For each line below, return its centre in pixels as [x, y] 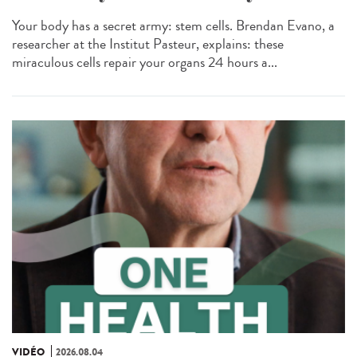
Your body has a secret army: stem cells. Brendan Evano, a [173, 25]
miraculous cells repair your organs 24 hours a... [145, 62]
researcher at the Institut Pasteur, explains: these [148, 43]
